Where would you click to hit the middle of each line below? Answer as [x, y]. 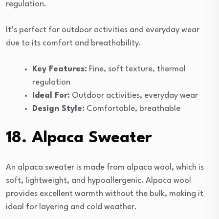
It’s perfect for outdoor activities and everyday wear [103, 30]
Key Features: [60, 69]
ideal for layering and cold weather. [71, 207]
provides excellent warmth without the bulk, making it [105, 194]
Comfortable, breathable [132, 109]
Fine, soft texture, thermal [136, 69]
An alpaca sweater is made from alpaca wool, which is [105, 167]
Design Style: [58, 109]
